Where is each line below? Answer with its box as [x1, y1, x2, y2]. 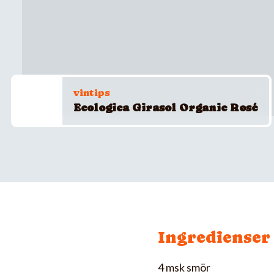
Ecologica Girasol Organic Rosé [73, 101, 258, 114]
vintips [73, 87, 110, 98]
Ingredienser [158, 228, 270, 246]
